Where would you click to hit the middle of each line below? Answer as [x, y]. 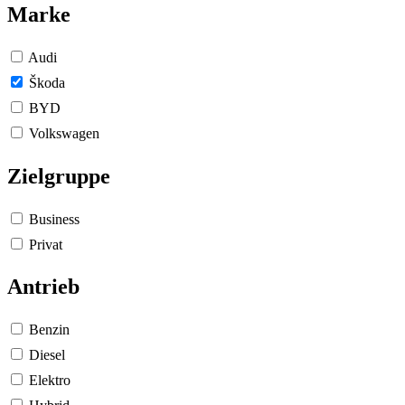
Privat [44, 244]
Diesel [45, 355]
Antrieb [43, 287]
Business [52, 219]
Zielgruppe [59, 176]
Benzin [47, 330]
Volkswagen [62, 133]
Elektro [48, 381]
